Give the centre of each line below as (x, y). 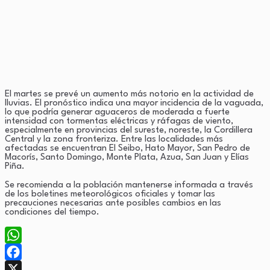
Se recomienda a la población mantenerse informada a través (129, 185)
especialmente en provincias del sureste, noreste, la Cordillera (129, 130)
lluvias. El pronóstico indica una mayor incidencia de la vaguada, (134, 103)
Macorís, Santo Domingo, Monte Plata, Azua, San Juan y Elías (127, 157)
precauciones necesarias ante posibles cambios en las (113, 203)
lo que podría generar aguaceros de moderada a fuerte (117, 112)
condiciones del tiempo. (52, 212)
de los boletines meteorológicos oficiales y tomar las (110, 194)
